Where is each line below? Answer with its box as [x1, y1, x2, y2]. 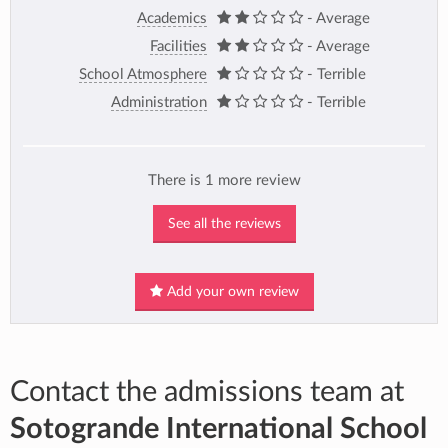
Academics [136, 10, 207, 26]
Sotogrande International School [10, 415, 427, 445]
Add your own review [162, 285, 299, 300]
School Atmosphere [78, 66, 207, 82]
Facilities [149, 38, 207, 54]
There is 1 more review [147, 173, 301, 189]
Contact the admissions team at [10, 378, 404, 408]
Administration [110, 94, 207, 110]
